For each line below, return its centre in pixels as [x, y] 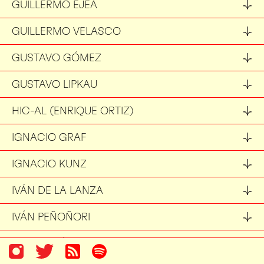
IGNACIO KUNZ [49, 164]
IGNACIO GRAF [49, 137]
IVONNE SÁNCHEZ [57, 243]
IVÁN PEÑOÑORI [51, 217]
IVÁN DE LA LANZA [57, 190]
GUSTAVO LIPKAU [55, 84]
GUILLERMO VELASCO [66, 31]
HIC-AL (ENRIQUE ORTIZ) [73, 110]
